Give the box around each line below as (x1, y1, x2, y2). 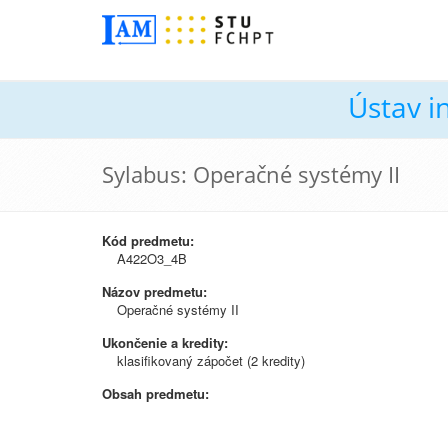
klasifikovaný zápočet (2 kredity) (117, 351, 305, 370)
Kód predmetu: (102, 231, 194, 250)
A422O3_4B (117, 249, 187, 268)
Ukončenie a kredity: (102, 333, 228, 352)
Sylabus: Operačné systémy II (102, 159, 400, 189)
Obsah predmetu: (102, 384, 209, 403)
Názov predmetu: (102, 282, 207, 301)
